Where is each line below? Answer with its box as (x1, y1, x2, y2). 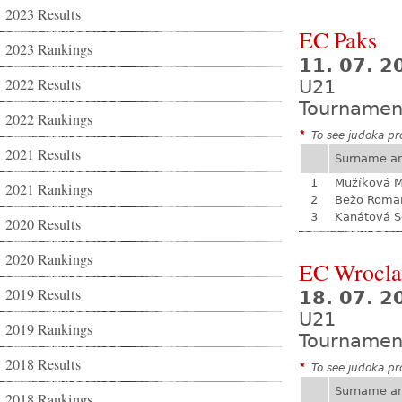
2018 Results (5, 354, 81, 374)
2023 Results (5, 4, 81, 24)
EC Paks (299, 24, 377, 55)
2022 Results (5, 74, 81, 94)
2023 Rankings (5, 39, 92, 59)
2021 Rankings (5, 179, 92, 199)
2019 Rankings (5, 319, 92, 339)
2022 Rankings (5, 109, 92, 129)
